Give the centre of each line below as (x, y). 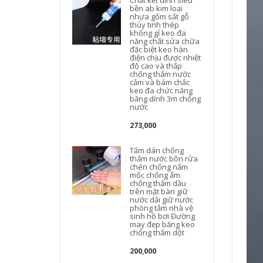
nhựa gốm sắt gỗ (160, 16)
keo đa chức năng (161, 90)
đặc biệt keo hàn (159, 49)
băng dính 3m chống (166, 99)
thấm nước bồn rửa (164, 159)
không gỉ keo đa (158, 33)
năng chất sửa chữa (165, 41)
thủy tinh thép (155, 25)
